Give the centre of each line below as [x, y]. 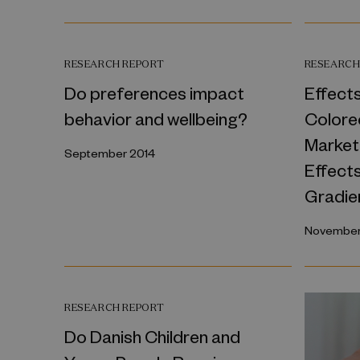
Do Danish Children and [152, 335]
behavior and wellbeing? [156, 118]
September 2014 [110, 153]
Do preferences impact [154, 92]
